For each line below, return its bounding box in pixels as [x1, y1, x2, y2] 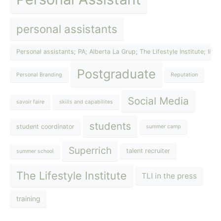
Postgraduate [77, 66, 156, 81]
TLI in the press [142, 171, 197, 181]
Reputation [171, 72, 198, 78]
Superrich [69, 144, 111, 156]
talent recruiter [126, 147, 170, 155]
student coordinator [16, 122, 74, 130]
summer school [16, 147, 54, 154]
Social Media [128, 95, 189, 108]
